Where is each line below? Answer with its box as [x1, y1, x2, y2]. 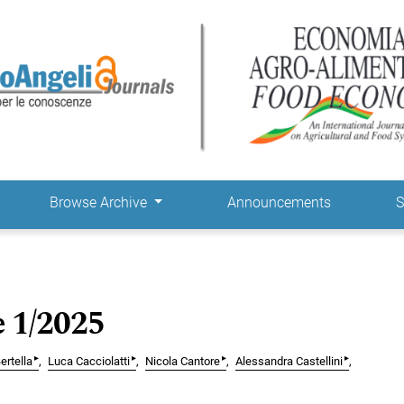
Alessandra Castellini [235, 354, 343, 369]
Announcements [227, 194, 332, 212]
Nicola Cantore [145, 354, 220, 369]
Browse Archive [49, 194, 151, 212]
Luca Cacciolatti [48, 354, 130, 369]
